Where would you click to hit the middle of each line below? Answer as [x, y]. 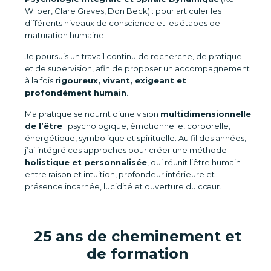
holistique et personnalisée [86, 162]
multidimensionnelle [205, 114]
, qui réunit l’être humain [194, 162]
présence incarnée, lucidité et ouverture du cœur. [123, 186]
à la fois [40, 80]
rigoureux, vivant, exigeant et [120, 80]
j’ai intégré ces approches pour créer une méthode [126, 150]
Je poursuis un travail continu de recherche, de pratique [133, 56]
